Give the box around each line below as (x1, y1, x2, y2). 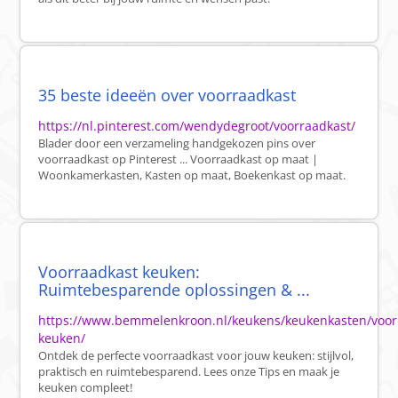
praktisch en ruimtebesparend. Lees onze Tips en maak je (38, 363, 340, 380)
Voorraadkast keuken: (38, 261, 201, 283)
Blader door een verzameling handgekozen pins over (38, 135, 316, 152)
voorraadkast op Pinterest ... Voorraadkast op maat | (38, 151, 319, 168)
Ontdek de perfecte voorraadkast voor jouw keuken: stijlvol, (38, 347, 354, 364)
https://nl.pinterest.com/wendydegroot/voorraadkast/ (38, 117, 356, 135)
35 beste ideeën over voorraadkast (38, 84, 297, 107)
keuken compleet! (38, 379, 133, 396)
